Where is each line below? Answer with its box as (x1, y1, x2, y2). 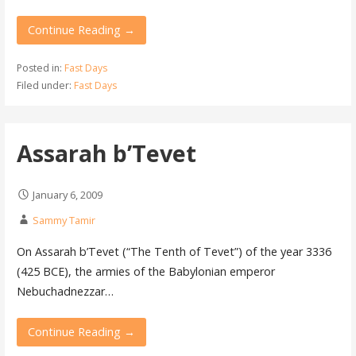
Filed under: (16, 79, 74, 92)
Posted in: (16, 61, 64, 75)
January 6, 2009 (32, 188, 103, 203)
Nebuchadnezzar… (16, 283, 114, 299)
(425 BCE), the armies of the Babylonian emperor (16, 263, 275, 279)
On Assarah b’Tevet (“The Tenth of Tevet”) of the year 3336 (16, 243, 331, 259)
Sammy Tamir (32, 213, 95, 228)
